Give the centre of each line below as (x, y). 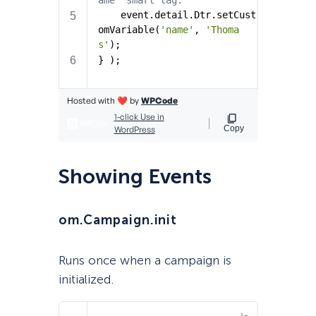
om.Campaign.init (118, 220)
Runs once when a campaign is (145, 261)
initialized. (86, 280)
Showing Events (135, 177)
